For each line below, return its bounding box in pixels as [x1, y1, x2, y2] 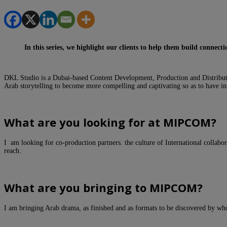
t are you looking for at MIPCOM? [29, 115, 216, 130]
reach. [4, 147, 21, 155]
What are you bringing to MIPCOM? [4, 179, 203, 195]
